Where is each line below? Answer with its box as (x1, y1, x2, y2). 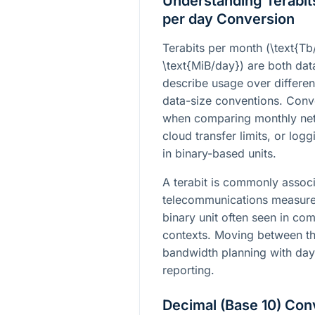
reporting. (162, 262, 214, 277)
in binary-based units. (162, 146, 276, 160)
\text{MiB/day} (162, 58, 240, 72)
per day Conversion (162, 10, 295, 27)
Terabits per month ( (162, 40, 270, 55)
